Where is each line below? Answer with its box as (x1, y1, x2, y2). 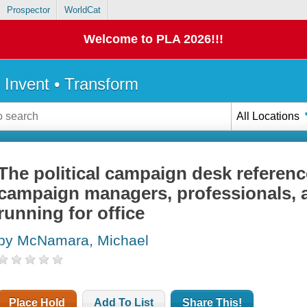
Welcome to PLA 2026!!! (84, 32, 223, 47)
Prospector (6, 5, 50, 16)
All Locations (236, 110, 300, 122)
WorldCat (64, 5, 101, 16)
